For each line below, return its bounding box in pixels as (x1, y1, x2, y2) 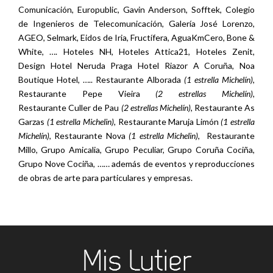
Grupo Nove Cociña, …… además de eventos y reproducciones (18, 158, 255, 169)
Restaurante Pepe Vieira (18, 88, 156, 99)
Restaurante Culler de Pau (18, 102, 119, 113)
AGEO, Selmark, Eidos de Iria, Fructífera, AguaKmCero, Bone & (18, 32, 255, 43)
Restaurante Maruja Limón (118, 116, 221, 127)
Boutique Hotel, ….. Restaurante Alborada (18, 74, 184, 85)
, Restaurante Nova (49, 130, 129, 141)
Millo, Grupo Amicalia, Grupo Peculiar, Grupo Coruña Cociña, (18, 144, 255, 155)
